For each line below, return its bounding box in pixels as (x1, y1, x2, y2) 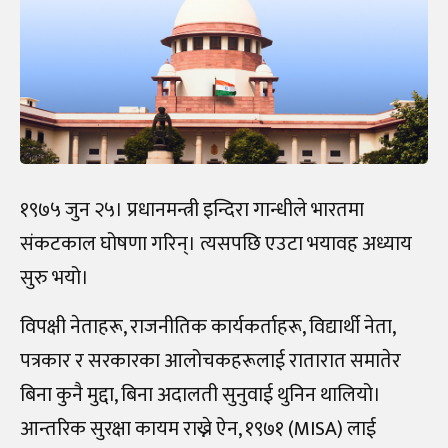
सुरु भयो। (20, 261, 89, 296)
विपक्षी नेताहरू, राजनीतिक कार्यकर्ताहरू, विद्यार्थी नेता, (20, 310, 395, 345)
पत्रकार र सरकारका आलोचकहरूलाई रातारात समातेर (20, 344, 401, 379)
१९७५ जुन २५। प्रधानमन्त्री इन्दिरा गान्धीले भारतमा (20, 193, 364, 228)
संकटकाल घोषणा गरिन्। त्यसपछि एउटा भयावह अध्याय (20, 227, 412, 262)
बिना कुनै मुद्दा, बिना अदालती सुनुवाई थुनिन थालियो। (20, 378, 381, 413)
